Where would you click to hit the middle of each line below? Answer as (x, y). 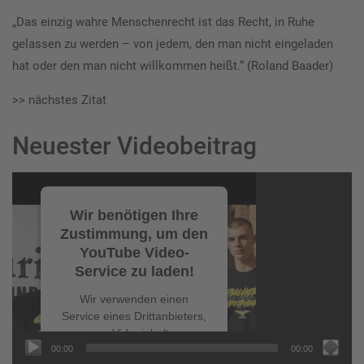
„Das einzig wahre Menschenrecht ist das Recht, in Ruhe (163, 22)
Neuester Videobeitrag (134, 146)
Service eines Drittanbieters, (134, 316)
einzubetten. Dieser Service (134, 350)
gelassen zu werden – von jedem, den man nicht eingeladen (173, 44)
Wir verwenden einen (134, 299)
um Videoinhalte (134, 333)
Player (28, 204)
